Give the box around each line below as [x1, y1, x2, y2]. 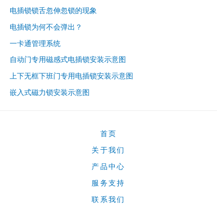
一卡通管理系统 [10, 39, 61, 47]
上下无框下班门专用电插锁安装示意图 [10, 72, 133, 80]
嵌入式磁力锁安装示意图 [10, 88, 90, 96]
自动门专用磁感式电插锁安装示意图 [10, 55, 126, 64]
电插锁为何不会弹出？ [10, 22, 82, 31]
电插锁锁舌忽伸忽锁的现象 [10, 6, 97, 15]
